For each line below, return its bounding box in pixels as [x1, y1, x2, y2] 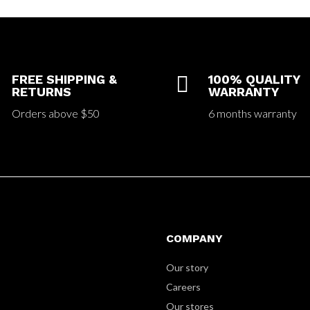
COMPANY [166, 231, 224, 245]
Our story [166, 261, 209, 273]
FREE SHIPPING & [12, 71, 118, 86]
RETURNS [12, 84, 72, 99]
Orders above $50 [12, 106, 100, 120]
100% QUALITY [208, 71, 300, 86]
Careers [166, 280, 201, 293]
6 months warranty [208, 106, 297, 120]
